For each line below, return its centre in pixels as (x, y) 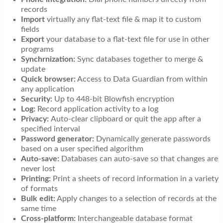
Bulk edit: (38, 198)
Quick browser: (48, 79)
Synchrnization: (48, 59)
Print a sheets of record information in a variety (134, 178)
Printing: (36, 178)
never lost (38, 168)
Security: (36, 99)
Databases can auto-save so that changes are (138, 159)
